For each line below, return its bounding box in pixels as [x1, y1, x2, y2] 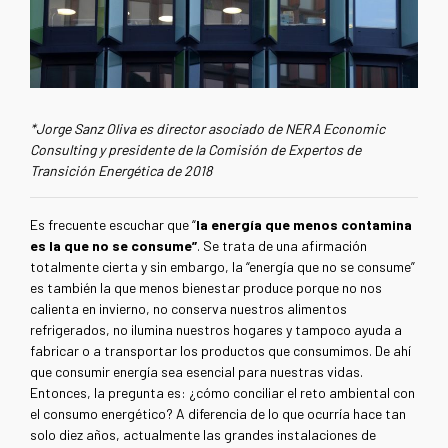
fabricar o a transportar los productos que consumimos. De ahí [30, 341, 411, 359]
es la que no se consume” [30, 236, 197, 254]
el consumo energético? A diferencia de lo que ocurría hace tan [30, 404, 406, 422]
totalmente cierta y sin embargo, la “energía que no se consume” [30, 257, 415, 275]
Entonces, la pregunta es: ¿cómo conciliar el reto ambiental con [30, 383, 415, 401]
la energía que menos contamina [196, 215, 412, 233]
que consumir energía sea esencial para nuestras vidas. [30, 362, 363, 380]
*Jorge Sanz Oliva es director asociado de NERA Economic [30, 119, 385, 137]
